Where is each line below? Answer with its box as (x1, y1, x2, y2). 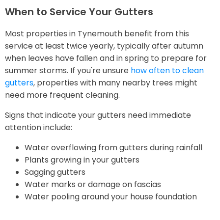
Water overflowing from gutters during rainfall (25, 142, 202, 154)
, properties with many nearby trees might (33, 77, 197, 89)
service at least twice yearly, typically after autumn (5, 40, 203, 52)
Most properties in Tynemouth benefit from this (5, 28, 189, 40)
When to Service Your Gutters (5, 5, 153, 19)
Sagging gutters (25, 166, 85, 178)
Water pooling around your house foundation (25, 191, 197, 203)
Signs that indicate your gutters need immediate (5, 110, 191, 121)
